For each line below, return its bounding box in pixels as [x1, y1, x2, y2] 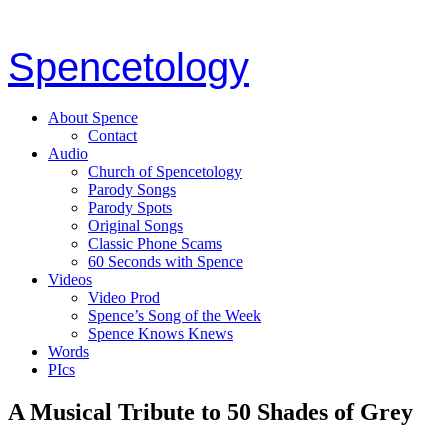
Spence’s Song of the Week [88, 306, 261, 324]
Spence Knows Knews [88, 324, 233, 342]
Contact [88, 126, 137, 144]
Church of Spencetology [88, 162, 242, 180]
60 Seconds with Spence [88, 252, 243, 270]
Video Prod [88, 288, 160, 306]
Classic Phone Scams [88, 234, 222, 252]
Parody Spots [88, 198, 172, 216]
